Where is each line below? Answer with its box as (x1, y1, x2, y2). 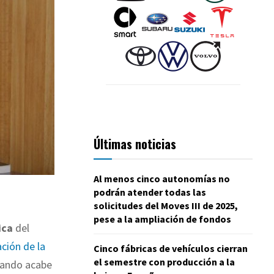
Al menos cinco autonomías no (94, 172, 230, 185)
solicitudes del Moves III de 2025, (94, 199, 238, 212)
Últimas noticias (94, 134, 176, 153)
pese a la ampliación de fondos (94, 212, 231, 225)
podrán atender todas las (94, 185, 206, 198)
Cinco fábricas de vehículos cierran (94, 242, 248, 254)
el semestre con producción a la (94, 255, 235, 268)
